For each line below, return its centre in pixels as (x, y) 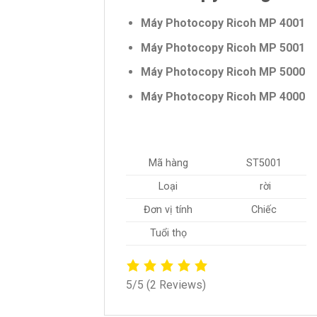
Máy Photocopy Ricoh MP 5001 (223, 47)
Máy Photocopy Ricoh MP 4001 (223, 23)
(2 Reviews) (176, 284)
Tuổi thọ (168, 234)
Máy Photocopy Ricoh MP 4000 (223, 96)
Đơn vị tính (168, 210)
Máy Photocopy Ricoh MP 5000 (223, 72)
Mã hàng (168, 163)
